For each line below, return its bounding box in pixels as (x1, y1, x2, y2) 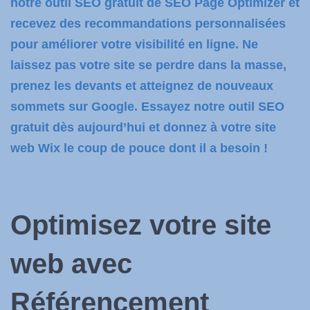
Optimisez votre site (10, 210, 271, 240)
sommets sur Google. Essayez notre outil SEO (10, 100, 284, 113)
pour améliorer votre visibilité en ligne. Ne (10, 37, 258, 51)
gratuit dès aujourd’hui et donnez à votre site (10, 120, 276, 134)
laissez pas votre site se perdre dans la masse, (10, 58, 286, 72)
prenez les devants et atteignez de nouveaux (10, 79, 273, 93)
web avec (10, 248, 132, 279)
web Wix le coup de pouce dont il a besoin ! (10, 141, 268, 155)
